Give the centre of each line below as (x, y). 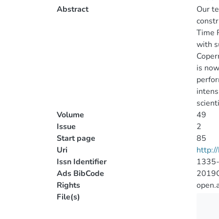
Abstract (73, 9)
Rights (68, 185)
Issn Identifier (82, 162)
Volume (70, 115)
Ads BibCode (80, 174)
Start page (76, 138)
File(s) (68, 197)
